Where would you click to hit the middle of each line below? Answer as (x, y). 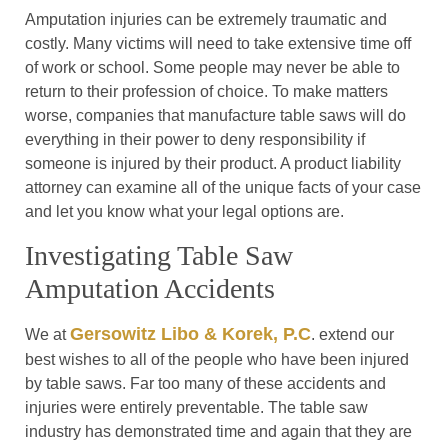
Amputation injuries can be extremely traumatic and (206, 20)
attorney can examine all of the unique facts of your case (223, 188)
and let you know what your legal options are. (184, 212)
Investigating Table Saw (159, 256)
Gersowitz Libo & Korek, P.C (190, 334)
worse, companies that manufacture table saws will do (215, 116)
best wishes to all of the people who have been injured (217, 360)
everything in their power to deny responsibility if (195, 140)
